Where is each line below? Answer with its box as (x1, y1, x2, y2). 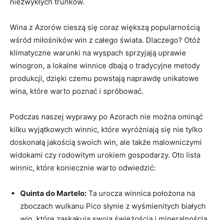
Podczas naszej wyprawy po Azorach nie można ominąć (10, 111, 203, 121)
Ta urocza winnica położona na (86, 188, 195, 198)
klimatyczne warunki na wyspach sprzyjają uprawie (10, 48, 186, 57)
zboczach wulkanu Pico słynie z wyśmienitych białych (20, 201, 206, 211)
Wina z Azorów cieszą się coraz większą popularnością (10, 22, 200, 32)
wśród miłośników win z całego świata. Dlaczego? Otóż (10, 35, 200, 45)
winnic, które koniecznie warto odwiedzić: (10, 163, 156, 172)
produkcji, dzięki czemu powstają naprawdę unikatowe (10, 73, 199, 83)
